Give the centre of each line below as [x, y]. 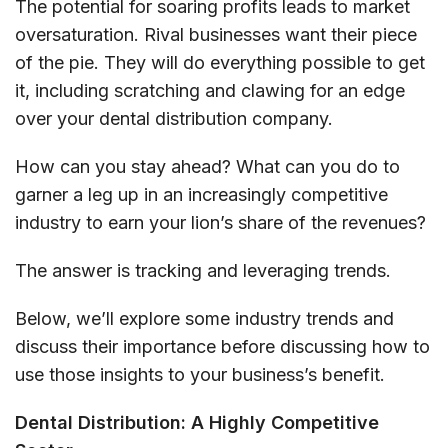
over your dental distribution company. [174, 118]
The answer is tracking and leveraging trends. [203, 270]
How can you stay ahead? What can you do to [207, 166]
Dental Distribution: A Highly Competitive [197, 422]
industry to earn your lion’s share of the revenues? [220, 222]
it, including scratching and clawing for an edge [210, 90]
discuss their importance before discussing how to [222, 346]
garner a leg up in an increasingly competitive [201, 194]
